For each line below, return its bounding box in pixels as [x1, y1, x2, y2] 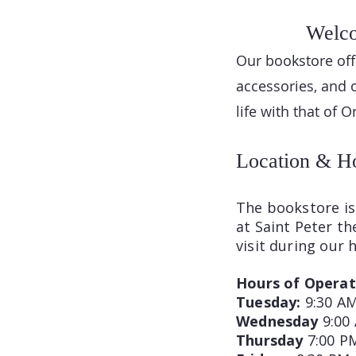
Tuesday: [236, 292, 305, 311]
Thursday [236, 331, 308, 350]
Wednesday [236, 311, 323, 331]
